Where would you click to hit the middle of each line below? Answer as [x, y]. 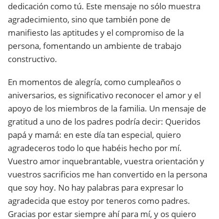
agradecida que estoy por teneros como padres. [99, 201]
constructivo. [33, 59]
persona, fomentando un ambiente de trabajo [95, 46]
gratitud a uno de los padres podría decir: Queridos [104, 121]
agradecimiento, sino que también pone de [89, 19]
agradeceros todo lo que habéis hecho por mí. [95, 148]
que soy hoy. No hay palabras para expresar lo [96, 187]
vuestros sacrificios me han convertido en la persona [108, 174]
